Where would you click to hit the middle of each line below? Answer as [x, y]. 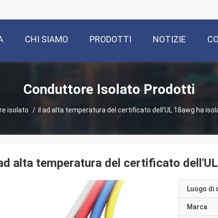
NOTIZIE [169, 39]
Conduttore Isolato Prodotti [169, 89]
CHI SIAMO [46, 39]
